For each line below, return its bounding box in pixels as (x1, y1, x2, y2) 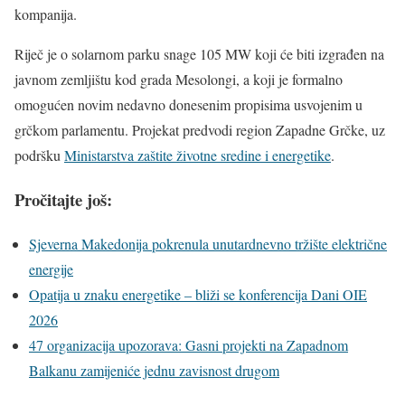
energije (29, 259, 73, 278)
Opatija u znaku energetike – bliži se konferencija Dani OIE (29, 284, 367, 304)
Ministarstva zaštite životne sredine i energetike (64, 146, 331, 165)
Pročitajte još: (14, 187, 112, 212)
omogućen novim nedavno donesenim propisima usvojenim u (14, 95, 363, 115)
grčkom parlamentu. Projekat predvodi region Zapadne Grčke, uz (14, 120, 385, 140)
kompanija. (14, 5, 77, 24)
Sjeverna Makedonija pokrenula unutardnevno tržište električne (29, 233, 387, 253)
